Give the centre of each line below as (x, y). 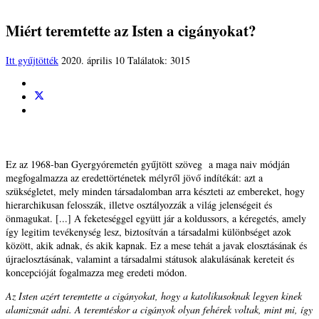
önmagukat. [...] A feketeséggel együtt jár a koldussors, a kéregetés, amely (156, 219)
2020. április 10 (94, 61)
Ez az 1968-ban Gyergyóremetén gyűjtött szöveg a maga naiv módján (148, 164)
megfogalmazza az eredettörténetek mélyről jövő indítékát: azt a (134, 178)
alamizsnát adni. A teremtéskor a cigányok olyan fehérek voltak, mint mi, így (159, 310)
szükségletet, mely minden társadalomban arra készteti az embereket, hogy (155, 192)
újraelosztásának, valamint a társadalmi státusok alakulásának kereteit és (150, 259)
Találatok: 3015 (159, 61)
